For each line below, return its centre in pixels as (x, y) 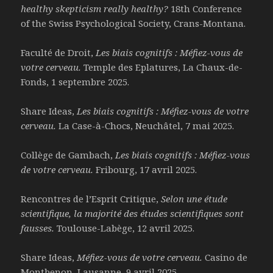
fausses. (39, 228)
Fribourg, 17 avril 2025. (147, 170)
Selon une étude (193, 199)
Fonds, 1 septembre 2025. (75, 82)
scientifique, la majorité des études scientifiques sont (133, 214)
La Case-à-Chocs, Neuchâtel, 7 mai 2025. (147, 126)
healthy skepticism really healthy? (96, 9)
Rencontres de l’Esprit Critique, (90, 199)
